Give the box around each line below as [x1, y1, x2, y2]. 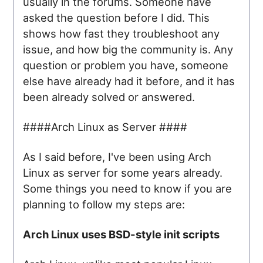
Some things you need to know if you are [23, 181, 232, 195]
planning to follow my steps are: [23, 197, 186, 211]
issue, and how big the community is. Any [23, 42, 234, 56]
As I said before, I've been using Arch [23, 150, 212, 163]
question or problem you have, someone [23, 58, 229, 72]
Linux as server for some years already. [23, 166, 223, 179]
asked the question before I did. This [23, 11, 210, 24]
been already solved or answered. [23, 90, 195, 103]
